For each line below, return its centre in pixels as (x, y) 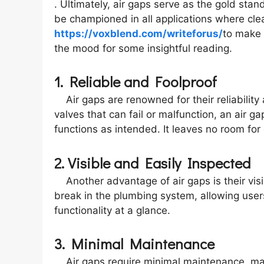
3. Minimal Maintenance (134, 244)
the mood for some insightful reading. (143, 48)
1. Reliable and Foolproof (136, 82)
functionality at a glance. (112, 210)
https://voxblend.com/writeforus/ (138, 33)
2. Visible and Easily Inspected (152, 163)
